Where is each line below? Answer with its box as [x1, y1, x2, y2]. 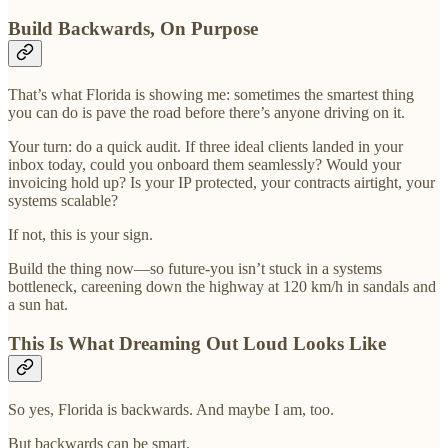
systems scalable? [8, 192, 118, 210]
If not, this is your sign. [8, 226, 153, 244]
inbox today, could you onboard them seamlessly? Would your [8, 156, 401, 174]
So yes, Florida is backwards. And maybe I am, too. [8, 400, 334, 418]
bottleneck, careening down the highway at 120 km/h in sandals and [8, 278, 436, 296]
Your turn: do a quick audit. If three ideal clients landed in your [8, 138, 403, 156]
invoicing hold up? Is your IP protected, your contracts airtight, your [8, 174, 435, 192]
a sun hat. [8, 296, 68, 314]
